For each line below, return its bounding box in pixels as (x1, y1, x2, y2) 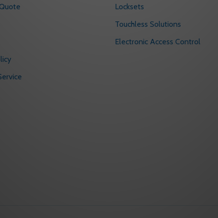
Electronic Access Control (115, 37, 200, 47)
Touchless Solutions (115, 19, 181, 29)
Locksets (115, 2, 144, 12)
